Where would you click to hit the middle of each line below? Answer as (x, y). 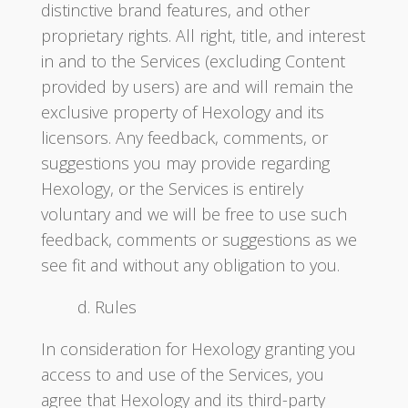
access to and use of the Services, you (182, 374)
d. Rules (107, 307)
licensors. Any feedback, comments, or (184, 138)
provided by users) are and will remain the (197, 87)
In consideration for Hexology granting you (198, 349)
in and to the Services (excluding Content (193, 61)
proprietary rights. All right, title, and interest (203, 36)
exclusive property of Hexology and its (182, 112)
